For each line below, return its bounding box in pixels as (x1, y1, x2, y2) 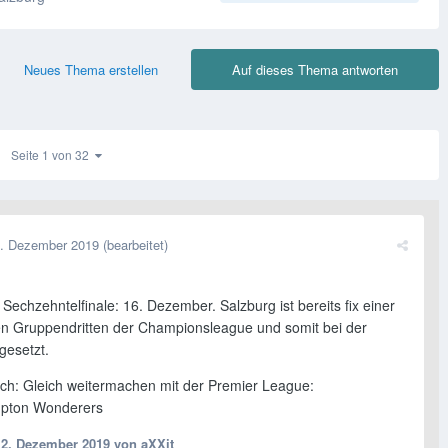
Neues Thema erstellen (24, 60, 158, 80)
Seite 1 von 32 (11, 146, 95, 164)
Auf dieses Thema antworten (232, 60, 398, 80)
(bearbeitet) (103, 235, 168, 255)
